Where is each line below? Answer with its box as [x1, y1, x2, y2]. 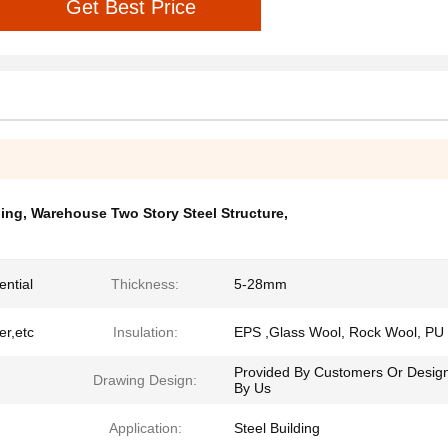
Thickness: [111, 276, 179, 292]
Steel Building [234, 420, 320, 436]
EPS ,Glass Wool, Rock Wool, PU [234, 324, 444, 340]
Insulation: [112, 324, 178, 340]
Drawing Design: [93, 372, 197, 388]
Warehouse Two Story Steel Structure [31, 205, 284, 221]
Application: [108, 420, 182, 436]
